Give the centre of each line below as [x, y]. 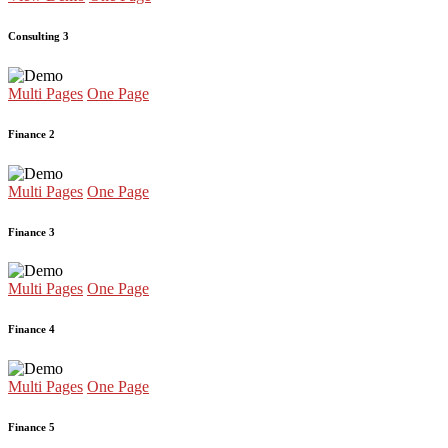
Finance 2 [31, 133]
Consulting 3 [38, 35]
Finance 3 [31, 231]
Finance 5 [31, 427]
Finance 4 [31, 329]
